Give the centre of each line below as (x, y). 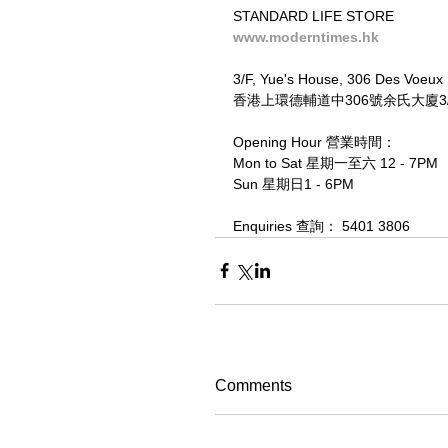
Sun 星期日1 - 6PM (293, 183)
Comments (253, 385)
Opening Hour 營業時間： (314, 141)
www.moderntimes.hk (306, 36)
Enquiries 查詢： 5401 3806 (321, 225)
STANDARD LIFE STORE (313, 15)
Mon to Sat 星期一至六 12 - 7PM (335, 162)
